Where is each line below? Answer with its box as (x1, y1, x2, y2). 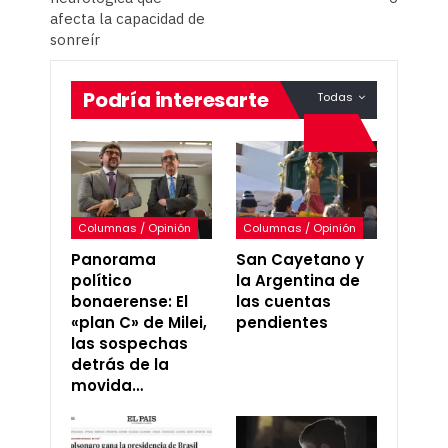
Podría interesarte (83, 85, 269, 114)
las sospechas (71, 333, 188, 355)
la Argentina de (236, 270, 360, 292)
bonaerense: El (71, 291, 188, 313)
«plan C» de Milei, (71, 312, 207, 334)
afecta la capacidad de (50, 8, 205, 28)
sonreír (50, 29, 100, 49)
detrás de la (71, 354, 169, 376)
